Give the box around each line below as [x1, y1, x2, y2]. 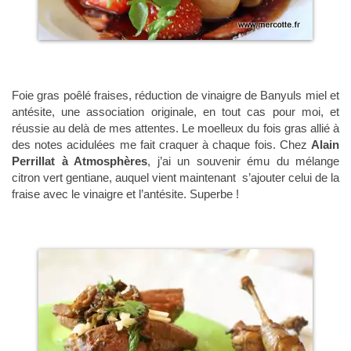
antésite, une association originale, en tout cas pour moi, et [12, 105, 339, 119]
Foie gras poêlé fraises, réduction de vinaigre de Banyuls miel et [12, 89, 339, 103]
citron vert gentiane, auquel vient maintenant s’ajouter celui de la [12, 171, 339, 185]
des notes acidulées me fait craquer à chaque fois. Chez [12, 138, 311, 152]
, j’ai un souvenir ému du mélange [147, 154, 339, 168]
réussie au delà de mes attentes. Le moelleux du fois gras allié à [12, 121, 339, 136]
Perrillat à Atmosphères [12, 154, 147, 168]
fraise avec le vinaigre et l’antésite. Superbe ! [12, 187, 239, 201]
